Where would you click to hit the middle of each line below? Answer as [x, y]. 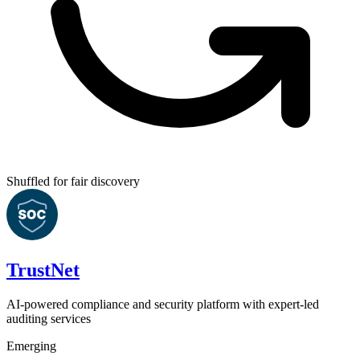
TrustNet [43, 270]
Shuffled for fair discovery [73, 181]
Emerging [31, 346]
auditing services [49, 318]
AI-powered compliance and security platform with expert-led [163, 304]
